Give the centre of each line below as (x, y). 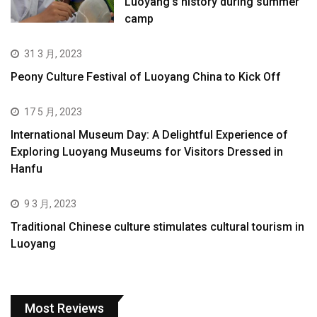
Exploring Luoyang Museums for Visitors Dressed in (147, 152)
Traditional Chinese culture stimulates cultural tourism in (157, 227)
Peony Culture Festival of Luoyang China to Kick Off (146, 77)
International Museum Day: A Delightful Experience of (149, 135)
